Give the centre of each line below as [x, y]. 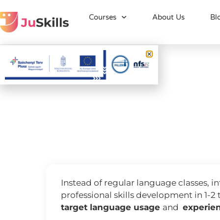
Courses [103, 17]
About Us [168, 17]
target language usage [112, 207]
